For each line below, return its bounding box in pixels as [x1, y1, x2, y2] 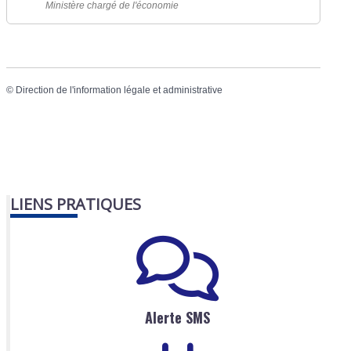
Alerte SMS [145, 307, 210, 328]
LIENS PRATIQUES [10, 193, 142, 215]
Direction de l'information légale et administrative [16, 84, 223, 96]
